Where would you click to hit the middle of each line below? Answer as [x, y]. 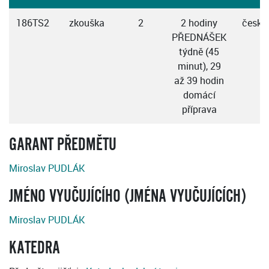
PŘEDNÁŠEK [199, 38]
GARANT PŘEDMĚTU [63, 145]
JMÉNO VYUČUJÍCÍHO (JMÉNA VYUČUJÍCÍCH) [128, 197]
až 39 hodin [199, 81]
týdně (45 [199, 52]
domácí [199, 95]
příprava [199, 110]
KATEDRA [35, 248]
